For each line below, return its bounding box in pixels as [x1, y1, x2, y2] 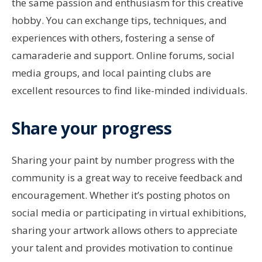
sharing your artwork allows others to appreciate [12, 223, 237, 237]
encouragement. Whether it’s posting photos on [12, 188, 230, 202]
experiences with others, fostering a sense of [12, 31, 215, 45]
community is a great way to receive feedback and [12, 171, 243, 185]
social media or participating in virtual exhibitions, [12, 206, 246, 220]
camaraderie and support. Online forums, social [12, 49, 235, 63]
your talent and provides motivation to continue [12, 241, 233, 255]
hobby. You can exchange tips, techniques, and [12, 13, 227, 27]
